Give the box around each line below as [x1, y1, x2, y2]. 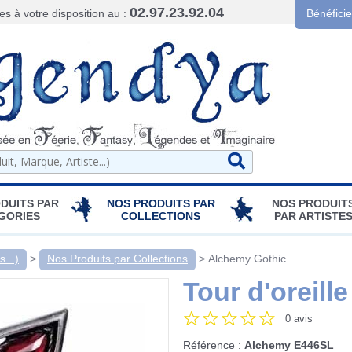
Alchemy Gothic [208, 251, 286, 265]
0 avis [285, 312, 313, 324]
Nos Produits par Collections [47, 251, 188, 265]
